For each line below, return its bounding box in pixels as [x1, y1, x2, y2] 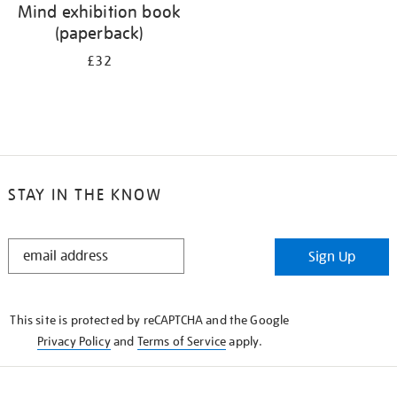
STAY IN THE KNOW [7, 184, 162, 205]
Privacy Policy [36, 333, 111, 349]
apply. [226, 333, 263, 349]
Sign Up [308, 248, 356, 266]
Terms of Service [136, 333, 227, 349]
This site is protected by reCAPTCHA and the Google [10, 312, 290, 328]
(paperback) [54, 22, 144, 43]
